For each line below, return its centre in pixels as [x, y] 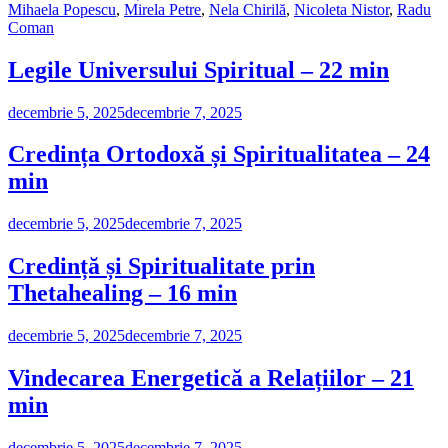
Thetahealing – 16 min [122, 293]
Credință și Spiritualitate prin [161, 266]
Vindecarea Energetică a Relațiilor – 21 [211, 378]
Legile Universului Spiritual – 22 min [198, 69]
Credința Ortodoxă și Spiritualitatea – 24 [219, 154]
